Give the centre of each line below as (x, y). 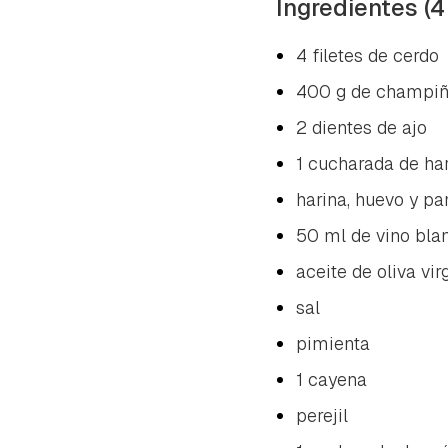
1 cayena (331, 379)
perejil (322, 415)
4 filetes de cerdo (367, 55)
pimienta (333, 343)
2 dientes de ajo (361, 127)
